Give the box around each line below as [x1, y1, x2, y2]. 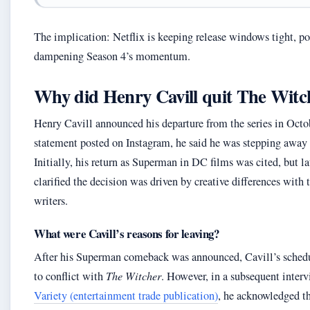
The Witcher [106, 268, 161, 283]
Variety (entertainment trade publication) [34, 288, 218, 303]
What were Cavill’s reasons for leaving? [34, 225, 219, 242]
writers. [34, 193, 68, 208]
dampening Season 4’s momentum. [34, 48, 190, 64]
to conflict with [34, 268, 106, 284]
